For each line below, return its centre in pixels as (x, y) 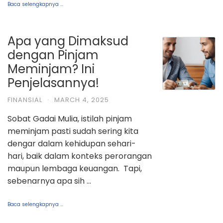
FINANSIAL (25, 100)
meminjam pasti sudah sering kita (73, 131)
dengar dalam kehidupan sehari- (72, 143)
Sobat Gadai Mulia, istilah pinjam (70, 118)
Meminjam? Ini (51, 69)
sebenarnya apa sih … (49, 181)
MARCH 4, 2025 (82, 100)
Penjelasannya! (53, 83)
